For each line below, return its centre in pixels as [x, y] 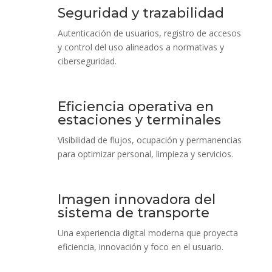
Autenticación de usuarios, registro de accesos [149, 33]
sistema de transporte [133, 212]
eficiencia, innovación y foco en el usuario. [140, 246]
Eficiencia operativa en [135, 106]
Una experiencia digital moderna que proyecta [148, 233]
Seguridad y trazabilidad [141, 13]
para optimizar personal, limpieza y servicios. [145, 154]
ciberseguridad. [87, 61]
